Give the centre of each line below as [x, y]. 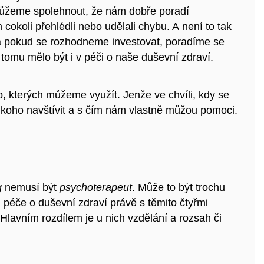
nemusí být [31, 188]
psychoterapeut [96, 188]
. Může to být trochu [179, 188]
